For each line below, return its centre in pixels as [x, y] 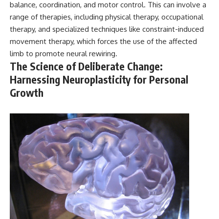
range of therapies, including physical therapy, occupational [107, 17]
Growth [27, 93]
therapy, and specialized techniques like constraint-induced [107, 29]
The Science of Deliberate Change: [86, 66]
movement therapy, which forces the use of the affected [103, 42]
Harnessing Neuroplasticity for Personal [99, 80]
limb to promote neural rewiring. [64, 54]
